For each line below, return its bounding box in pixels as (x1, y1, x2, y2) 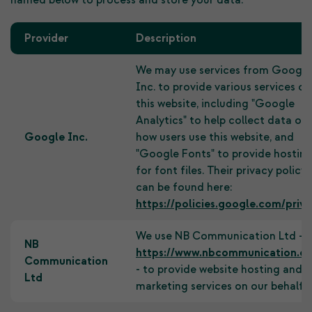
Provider (24, 31, 68, 45)
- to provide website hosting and (136, 263, 302, 276)
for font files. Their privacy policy (136, 164, 306, 178)
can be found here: (136, 180, 232, 194)
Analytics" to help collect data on (136, 114, 308, 127)
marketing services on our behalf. (136, 279, 306, 293)
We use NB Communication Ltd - (136, 229, 303, 243)
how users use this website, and (136, 130, 294, 144)
